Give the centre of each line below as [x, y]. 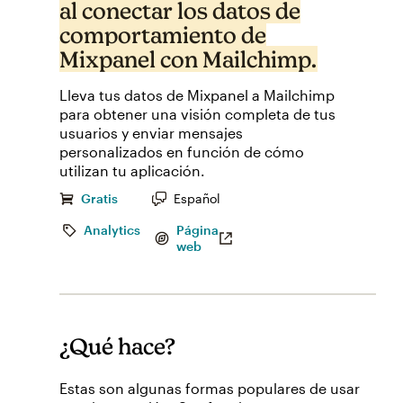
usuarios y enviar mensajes [151, 133]
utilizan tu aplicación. [132, 171]
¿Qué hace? [117, 345]
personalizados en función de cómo [182, 152]
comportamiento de [163, 34]
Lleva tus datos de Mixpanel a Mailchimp [197, 95]
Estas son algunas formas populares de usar [210, 388]
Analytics [112, 230]
